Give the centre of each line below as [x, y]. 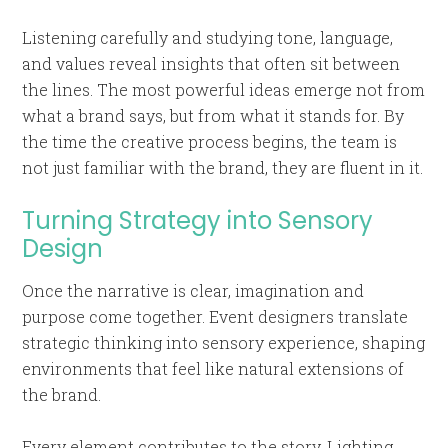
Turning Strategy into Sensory [198, 220]
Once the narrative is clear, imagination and [193, 290]
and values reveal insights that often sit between [211, 63]
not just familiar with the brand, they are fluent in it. [223, 167]
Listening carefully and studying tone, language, [208, 37]
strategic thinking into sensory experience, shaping [224, 342]
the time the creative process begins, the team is [210, 141]
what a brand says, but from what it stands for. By [213, 115]
